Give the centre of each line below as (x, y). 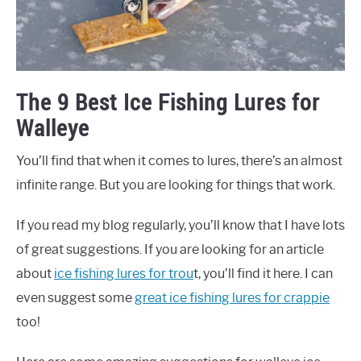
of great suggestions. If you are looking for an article (170, 250)
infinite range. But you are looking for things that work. (176, 185)
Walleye (53, 128)
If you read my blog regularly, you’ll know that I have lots (180, 226)
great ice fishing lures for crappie (232, 298)
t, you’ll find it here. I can (263, 274)
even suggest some (75, 298)
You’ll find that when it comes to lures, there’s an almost (179, 161)
